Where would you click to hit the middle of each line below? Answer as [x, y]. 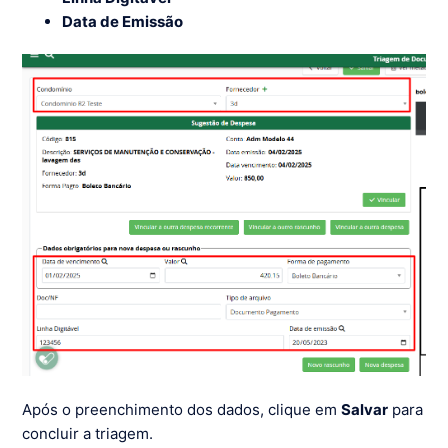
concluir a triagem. [88, 434]
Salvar [365, 410]
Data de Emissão [123, 21]
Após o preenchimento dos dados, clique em [182, 410]
